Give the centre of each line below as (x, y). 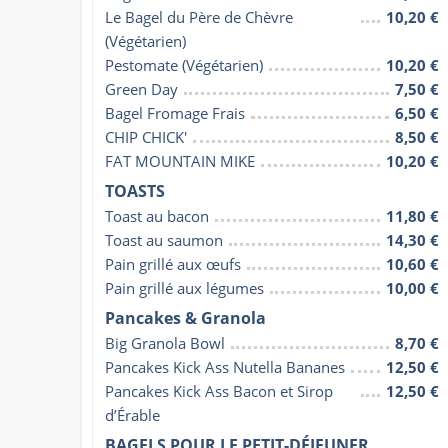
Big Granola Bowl (165, 342)
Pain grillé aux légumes (184, 287)
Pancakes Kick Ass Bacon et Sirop (219, 390)
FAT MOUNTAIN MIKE (180, 160)
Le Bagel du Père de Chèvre (199, 16)
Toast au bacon (157, 215)
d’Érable (132, 414)
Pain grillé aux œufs (173, 263)
